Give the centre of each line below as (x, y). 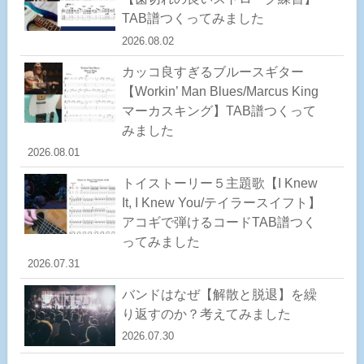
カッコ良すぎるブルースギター (212, 71)
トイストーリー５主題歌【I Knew (219, 183)
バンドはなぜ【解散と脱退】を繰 (219, 294)
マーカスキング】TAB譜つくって (219, 110)
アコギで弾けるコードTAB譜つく (219, 222)
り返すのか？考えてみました (206, 314)
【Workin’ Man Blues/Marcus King (220, 91)
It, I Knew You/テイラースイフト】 (221, 202)
